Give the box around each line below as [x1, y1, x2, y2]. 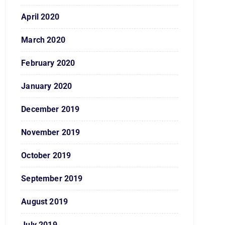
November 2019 [21, 128, 80, 137]
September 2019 [21, 174, 83, 183]
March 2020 [21, 35, 65, 45]
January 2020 [21, 81, 72, 91]
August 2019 [21, 197, 68, 206]
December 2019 [21, 104, 80, 114]
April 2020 [21, 12, 59, 22]
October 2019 [21, 151, 71, 160]
